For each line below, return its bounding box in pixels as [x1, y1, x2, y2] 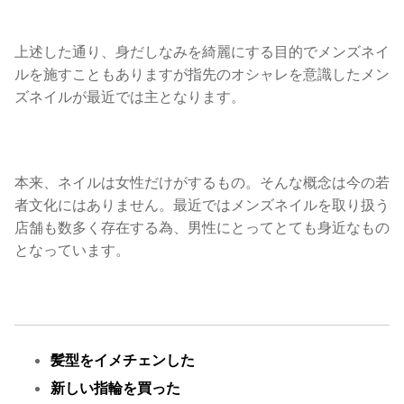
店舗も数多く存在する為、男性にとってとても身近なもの [14, 217, 390, 236]
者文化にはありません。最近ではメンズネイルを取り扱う [14, 195, 390, 214]
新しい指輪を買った [50, 379, 180, 398]
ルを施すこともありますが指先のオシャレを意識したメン [14, 64, 390, 83]
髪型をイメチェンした [50, 351, 195, 370]
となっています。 [14, 240, 130, 259]
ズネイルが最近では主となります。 [14, 87, 245, 106]
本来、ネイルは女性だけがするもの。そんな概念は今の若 [14, 172, 390, 191]
